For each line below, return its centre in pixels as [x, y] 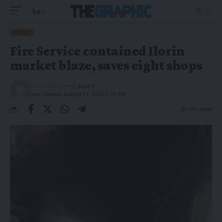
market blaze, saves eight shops [106, 65]
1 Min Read [199, 109]
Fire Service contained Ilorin [97, 51]
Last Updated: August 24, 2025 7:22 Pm [78, 94]
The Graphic [46, 86]
